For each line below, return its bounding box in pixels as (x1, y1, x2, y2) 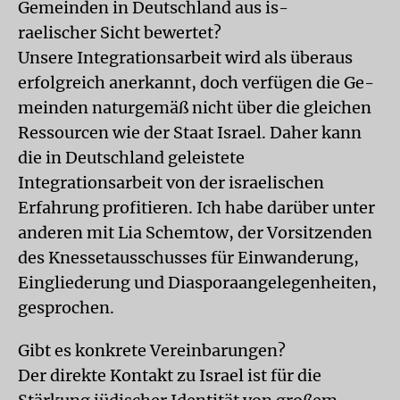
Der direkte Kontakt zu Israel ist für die (18, 365, 321, 386)
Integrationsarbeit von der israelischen (18, 172, 324, 193)
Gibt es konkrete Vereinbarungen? (18, 340, 286, 361)
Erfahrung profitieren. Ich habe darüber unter (18, 197, 375, 218)
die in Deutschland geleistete (18, 147, 245, 168)
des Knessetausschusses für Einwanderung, (18, 247, 359, 268)
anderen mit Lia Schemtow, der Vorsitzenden (18, 222, 372, 243)
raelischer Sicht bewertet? (18, 22, 221, 43)
